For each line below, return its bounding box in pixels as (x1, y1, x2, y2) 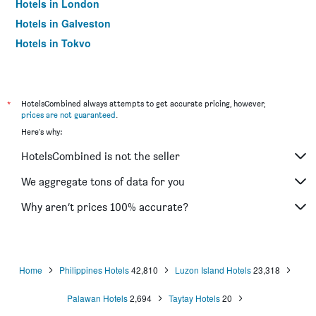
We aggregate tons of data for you (21, 174, 185, 188)
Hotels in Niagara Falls (16, 56, 124, 70)
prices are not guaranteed (21, 109, 116, 120)
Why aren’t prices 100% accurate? (21, 200, 188, 214)
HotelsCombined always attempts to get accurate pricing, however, (21, 98, 265, 109)
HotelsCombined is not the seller (21, 149, 180, 163)
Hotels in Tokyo (16, 36, 91, 50)
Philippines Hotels (59, 264, 129, 276)
